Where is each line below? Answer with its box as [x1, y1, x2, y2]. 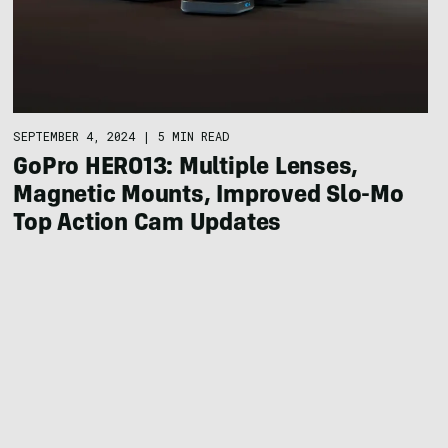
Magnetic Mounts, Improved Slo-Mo [13, 184, 404, 209]
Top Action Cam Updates [13, 212, 282, 237]
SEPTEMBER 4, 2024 [13, 127, 136, 144]
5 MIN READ [158, 127, 230, 144]
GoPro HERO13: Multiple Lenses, [13, 156, 359, 181]
